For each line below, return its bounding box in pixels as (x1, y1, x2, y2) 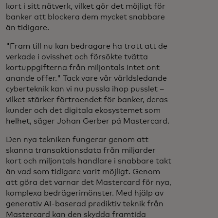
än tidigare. (6, 24, 49, 32)
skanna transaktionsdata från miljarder (6, 146, 156, 154)
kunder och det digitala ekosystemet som (6, 107, 161, 114)
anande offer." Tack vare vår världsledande (6, 74, 167, 82)
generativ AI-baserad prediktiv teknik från (6, 200, 163, 208)
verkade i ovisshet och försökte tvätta (6, 53, 148, 61)
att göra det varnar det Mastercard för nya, (6, 179, 171, 186)
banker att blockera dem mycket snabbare (6, 13, 165, 21)
